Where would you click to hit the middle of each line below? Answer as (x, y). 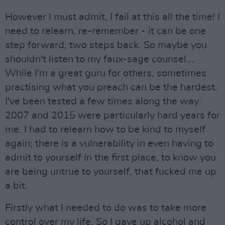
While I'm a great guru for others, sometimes (106, 73)
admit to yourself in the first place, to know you (110, 158)
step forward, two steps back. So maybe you (106, 45)
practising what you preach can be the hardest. (111, 87)
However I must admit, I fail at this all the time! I (113, 17)
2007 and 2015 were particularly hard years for (113, 116)
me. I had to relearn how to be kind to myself (105, 130)
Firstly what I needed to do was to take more (106, 208)
